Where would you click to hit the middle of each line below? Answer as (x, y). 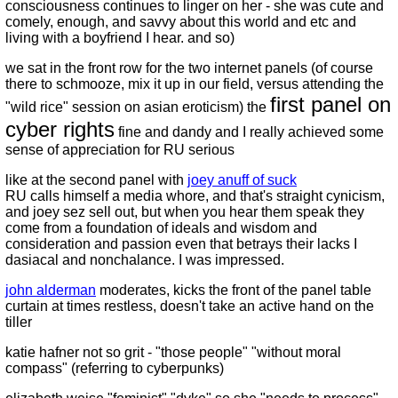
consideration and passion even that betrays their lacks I (181, 244)
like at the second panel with (96, 180)
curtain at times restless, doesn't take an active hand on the (190, 306)
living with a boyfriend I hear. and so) (120, 38)
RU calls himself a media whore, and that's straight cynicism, (195, 196)
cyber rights (60, 129)
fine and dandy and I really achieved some (249, 132)
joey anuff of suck (242, 180)
